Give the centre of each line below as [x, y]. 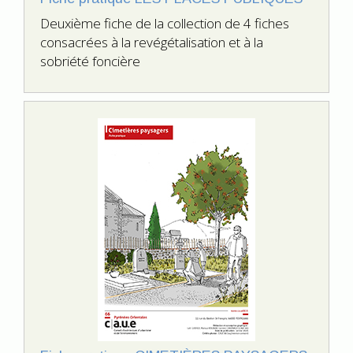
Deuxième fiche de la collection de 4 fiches [165, 24]
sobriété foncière [90, 61]
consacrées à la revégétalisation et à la [152, 43]
